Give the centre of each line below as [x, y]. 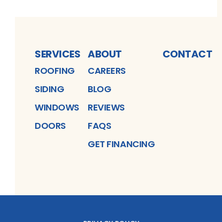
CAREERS [107, 71]
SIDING [50, 89]
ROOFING [55, 71]
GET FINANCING [121, 144]
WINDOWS [57, 108]
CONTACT [187, 54]
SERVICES [57, 54]
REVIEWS [107, 108]
